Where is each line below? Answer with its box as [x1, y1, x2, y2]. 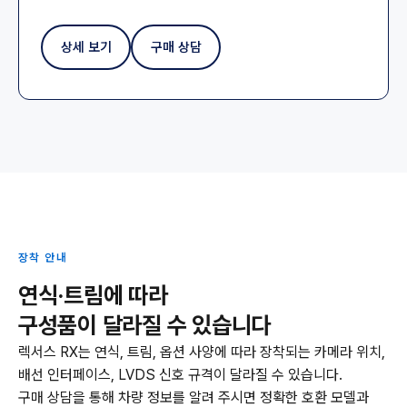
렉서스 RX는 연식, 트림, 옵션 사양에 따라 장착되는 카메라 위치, [18, 343, 385, 361]
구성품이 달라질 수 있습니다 [18, 312, 272, 339]
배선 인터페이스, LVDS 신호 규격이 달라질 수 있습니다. [18, 366, 342, 383]
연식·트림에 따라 [18, 282, 168, 309]
